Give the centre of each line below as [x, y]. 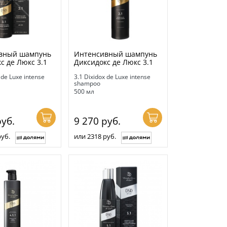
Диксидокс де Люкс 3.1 [114, 62]
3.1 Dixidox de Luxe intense [112, 77]
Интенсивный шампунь [116, 54]
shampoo [87, 83]
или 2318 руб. [95, 136]
